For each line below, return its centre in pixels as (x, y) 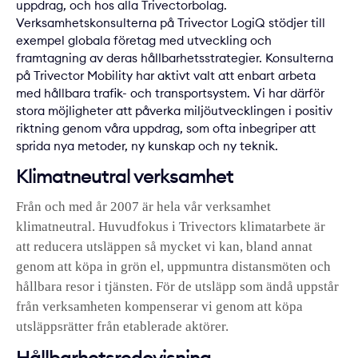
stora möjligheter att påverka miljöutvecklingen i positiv (174, 111)
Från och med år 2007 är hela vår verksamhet (143, 207)
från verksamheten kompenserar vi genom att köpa (159, 307)
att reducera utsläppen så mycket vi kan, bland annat (164, 247)
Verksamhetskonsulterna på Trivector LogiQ (141, 23)
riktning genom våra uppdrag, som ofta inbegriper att (166, 129)
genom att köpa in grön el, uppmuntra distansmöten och (173, 267)
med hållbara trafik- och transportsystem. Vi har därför (170, 93)
